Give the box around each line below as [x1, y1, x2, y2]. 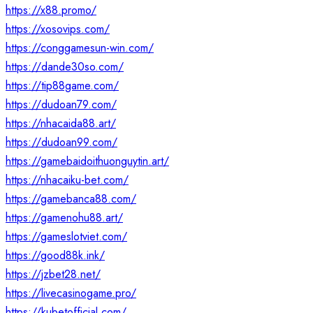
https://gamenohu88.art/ [6, 210, 123, 226]
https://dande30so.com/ [6, 59, 124, 75]
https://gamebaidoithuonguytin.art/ [6, 153, 169, 170]
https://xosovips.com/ [6, 21, 110, 38]
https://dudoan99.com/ [6, 134, 117, 151]
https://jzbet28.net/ [6, 266, 101, 283]
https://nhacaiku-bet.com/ [6, 172, 129, 189]
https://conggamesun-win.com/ [6, 40, 154, 57]
